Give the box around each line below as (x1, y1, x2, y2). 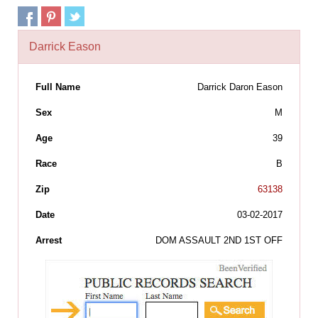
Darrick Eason (29, 40, 101, 53)
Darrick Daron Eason (197, 82, 283, 93)
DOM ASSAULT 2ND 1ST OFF (155, 235, 283, 246)
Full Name (35, 82, 80, 93)
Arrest (35, 235, 62, 246)
